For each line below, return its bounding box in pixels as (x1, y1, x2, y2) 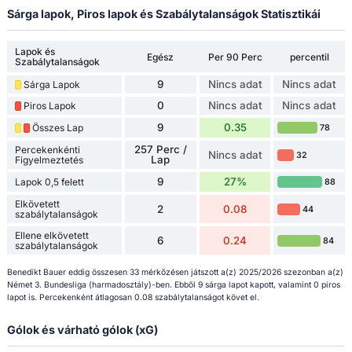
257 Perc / (134, 143, 187, 156)
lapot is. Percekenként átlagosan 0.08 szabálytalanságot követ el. (6, 291, 259, 302)
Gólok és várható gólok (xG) (6, 322, 158, 336)
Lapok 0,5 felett (14, 176, 84, 189)
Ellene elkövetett (14, 229, 89, 242)
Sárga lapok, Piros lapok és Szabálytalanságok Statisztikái (6, 6, 321, 20)
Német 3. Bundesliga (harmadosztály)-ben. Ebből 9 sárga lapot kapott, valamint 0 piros (6, 279, 340, 290)
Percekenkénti (14, 144, 80, 156)
